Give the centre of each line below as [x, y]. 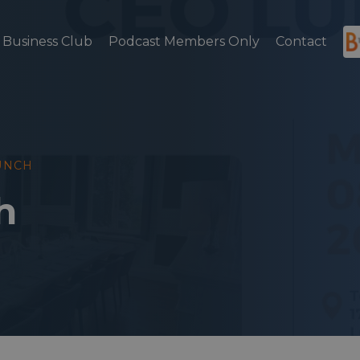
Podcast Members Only [184, 41]
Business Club [47, 41]
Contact [301, 41]
